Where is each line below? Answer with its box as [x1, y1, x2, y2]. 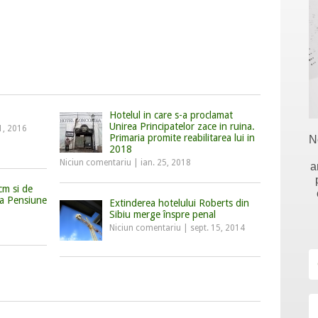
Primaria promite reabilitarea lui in [109, 132, 255, 143]
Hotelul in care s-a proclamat [109, 109, 233, 121]
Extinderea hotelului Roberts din [109, 197, 249, 209]
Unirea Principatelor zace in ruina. [109, 121, 255, 132]
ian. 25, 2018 [140, 158, 191, 168]
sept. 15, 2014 [190, 223, 245, 233]
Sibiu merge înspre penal [109, 209, 216, 220]
